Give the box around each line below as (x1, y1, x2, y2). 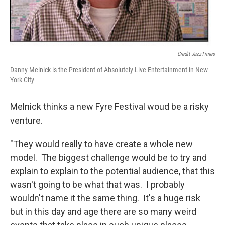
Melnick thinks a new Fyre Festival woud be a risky (10, 101, 209, 112)
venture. (10, 115, 43, 126)
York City (10, 75, 34, 84)
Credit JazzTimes (177, 50, 215, 57)
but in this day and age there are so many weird (10, 206, 196, 217)
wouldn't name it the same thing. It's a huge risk (10, 192, 200, 203)
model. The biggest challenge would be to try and (10, 152, 207, 163)
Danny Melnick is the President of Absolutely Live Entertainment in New (10, 65, 208, 74)
